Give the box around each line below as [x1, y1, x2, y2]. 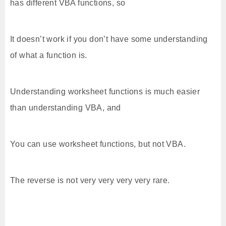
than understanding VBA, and [10, 103, 121, 112]
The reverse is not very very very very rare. [10, 176, 170, 185]
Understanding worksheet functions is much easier [10, 87, 200, 96]
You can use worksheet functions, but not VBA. [10, 140, 186, 148]
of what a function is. [10, 51, 87, 60]
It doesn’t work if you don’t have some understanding [10, 35, 208, 43]
